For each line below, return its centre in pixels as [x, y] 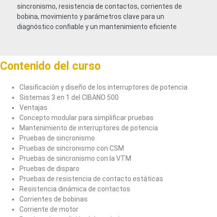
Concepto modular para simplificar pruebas [86, 118]
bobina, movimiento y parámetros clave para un [91, 16]
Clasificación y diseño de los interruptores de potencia [103, 87]
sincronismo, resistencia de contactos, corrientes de [100, 6]
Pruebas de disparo [49, 169]
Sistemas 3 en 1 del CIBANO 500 [69, 98]
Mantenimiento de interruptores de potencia [89, 128]
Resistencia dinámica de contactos [75, 189]
